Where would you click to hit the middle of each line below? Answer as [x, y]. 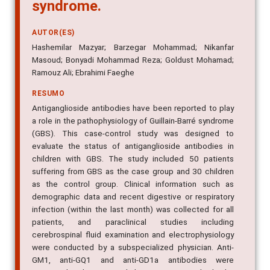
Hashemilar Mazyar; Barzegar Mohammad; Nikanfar [133, 47]
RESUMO [48, 94]
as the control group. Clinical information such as [133, 184]
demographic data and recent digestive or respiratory [133, 197]
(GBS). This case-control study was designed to [133, 133]
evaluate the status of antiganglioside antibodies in [133, 146]
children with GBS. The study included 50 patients [133, 159]
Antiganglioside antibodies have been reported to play [133, 108]
